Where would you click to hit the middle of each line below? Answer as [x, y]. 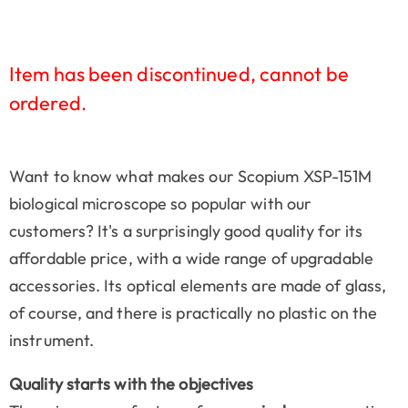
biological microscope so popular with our [161, 203]
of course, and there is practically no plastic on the [194, 312]
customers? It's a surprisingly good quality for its [186, 230]
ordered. [48, 103]
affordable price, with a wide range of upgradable [191, 258]
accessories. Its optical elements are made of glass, [198, 285]
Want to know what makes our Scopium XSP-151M [191, 176]
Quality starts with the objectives [132, 383]
